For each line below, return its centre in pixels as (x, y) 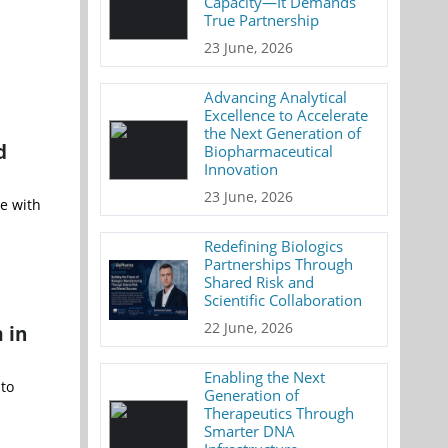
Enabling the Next (265, 377)
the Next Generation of (283, 133)
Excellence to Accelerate (286, 115)
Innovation (241, 169)
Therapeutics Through (279, 413)
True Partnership (262, 20)
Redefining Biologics (274, 246)
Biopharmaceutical (269, 151)
